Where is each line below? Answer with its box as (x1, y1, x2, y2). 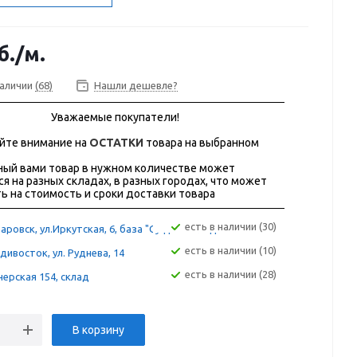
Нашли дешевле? (94, 80, 178, 92)
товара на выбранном (143, 136, 259, 150)
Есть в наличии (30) (190, 221, 277, 233)
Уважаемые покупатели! (50, 111, 179, 124)
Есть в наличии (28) (190, 269, 277, 280)
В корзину (73, 324, 124, 337)
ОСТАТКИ (89, 136, 143, 150)
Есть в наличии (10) (190, 245, 277, 257)
